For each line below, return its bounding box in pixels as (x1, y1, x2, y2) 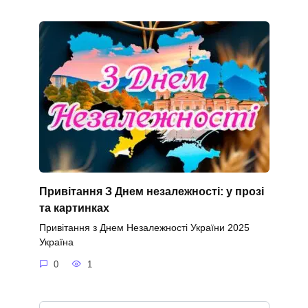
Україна (38, 236, 74, 248)
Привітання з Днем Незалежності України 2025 (38, 222, 250, 234)
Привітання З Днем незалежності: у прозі (38, 186, 264, 198)
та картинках (38, 202, 109, 214)
